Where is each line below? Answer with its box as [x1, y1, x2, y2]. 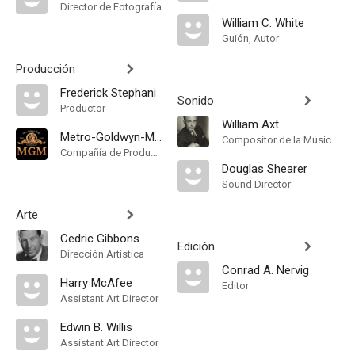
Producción [16, 62, 75, 76]
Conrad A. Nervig [222, 263, 309, 277]
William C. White [222, 16, 304, 30]
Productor [60, 102, 105, 114]
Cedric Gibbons [60, 231, 139, 246]
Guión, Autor [222, 32, 279, 44]
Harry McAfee [60, 276, 132, 290]
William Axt [222, 117, 279, 132]
